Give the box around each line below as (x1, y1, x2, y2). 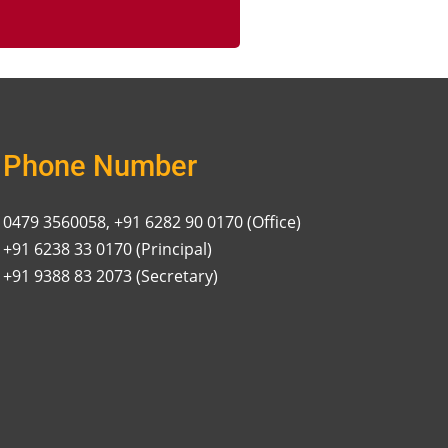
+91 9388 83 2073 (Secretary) (3, 265, 219, 288)
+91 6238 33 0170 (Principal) (3, 238, 213, 261)
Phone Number (3, 149, 198, 184)
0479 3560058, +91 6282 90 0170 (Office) (3, 211, 302, 234)
